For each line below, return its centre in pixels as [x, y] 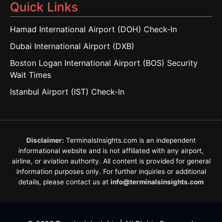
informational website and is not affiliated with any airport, [111, 151]
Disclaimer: [45, 140]
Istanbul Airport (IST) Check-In [67, 92]
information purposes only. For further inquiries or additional [111, 171]
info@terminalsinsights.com [157, 182]
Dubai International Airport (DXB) [72, 46]
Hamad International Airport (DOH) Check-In [93, 29]
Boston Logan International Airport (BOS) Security [104, 63]
